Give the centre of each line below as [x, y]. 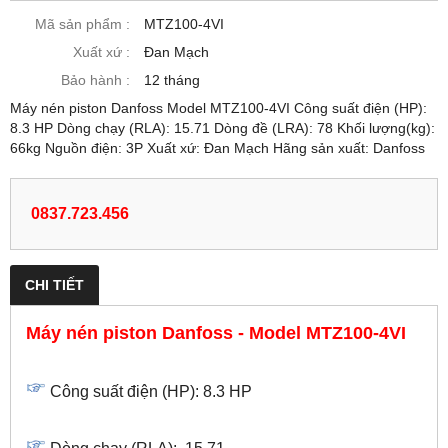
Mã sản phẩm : [82, 24]
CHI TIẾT [54, 285]
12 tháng [172, 80]
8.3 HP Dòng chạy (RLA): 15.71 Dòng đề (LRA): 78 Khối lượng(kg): [222, 128]
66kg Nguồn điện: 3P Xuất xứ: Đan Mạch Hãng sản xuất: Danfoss [217, 148]
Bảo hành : [95, 80]
